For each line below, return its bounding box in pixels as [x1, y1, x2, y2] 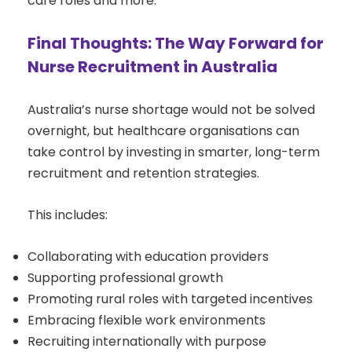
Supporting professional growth [27, 269, 223, 288]
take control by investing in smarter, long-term [27, 143, 320, 162]
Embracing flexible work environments [27, 311, 266, 330]
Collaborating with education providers [27, 247, 269, 266]
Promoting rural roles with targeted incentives [27, 290, 313, 309]
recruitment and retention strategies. [27, 164, 259, 183]
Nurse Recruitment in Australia [27, 56, 277, 79]
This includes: [27, 206, 108, 225]
